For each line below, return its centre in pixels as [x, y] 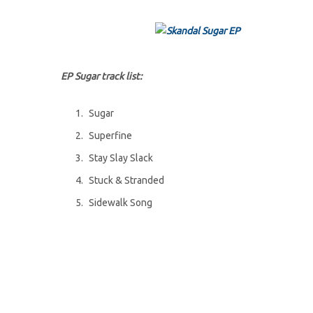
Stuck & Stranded [126, 180]
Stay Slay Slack [121, 158]
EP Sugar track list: [101, 76]
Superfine [110, 136]
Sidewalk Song [121, 203]
